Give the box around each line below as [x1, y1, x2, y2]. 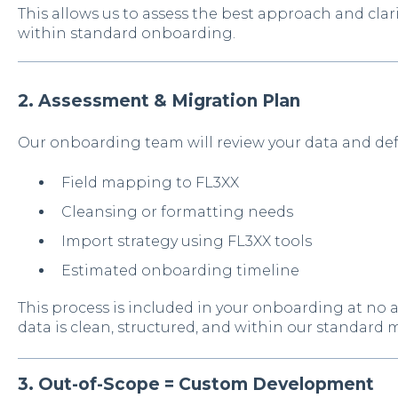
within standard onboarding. [17, 24, 235, 42]
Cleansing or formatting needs [60, 203, 293, 220]
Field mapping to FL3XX [60, 173, 239, 191]
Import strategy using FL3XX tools [60, 233, 312, 251]
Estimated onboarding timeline [60, 262, 299, 280]
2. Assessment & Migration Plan [17, 90, 300, 111]
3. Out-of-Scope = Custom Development [17, 373, 374, 394]
